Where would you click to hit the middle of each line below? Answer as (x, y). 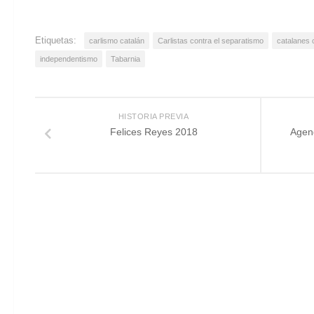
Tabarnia (125, 59)
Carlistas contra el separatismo (211, 40)
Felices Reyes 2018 (153, 131)
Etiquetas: (56, 40)
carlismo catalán (117, 40)
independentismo (69, 59)
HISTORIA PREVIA (153, 116)
